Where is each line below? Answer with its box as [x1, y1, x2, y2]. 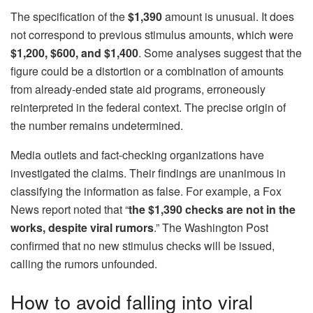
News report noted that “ [10, 201, 129, 218]
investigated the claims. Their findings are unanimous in [10, 165, 286, 182]
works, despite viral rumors [10, 219, 154, 236]
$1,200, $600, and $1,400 [10, 45, 138, 61]
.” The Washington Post [154, 219, 268, 236]
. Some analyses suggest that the [138, 45, 302, 61]
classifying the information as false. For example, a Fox [10, 183, 282, 200]
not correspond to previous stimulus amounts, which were [10, 27, 293, 43]
